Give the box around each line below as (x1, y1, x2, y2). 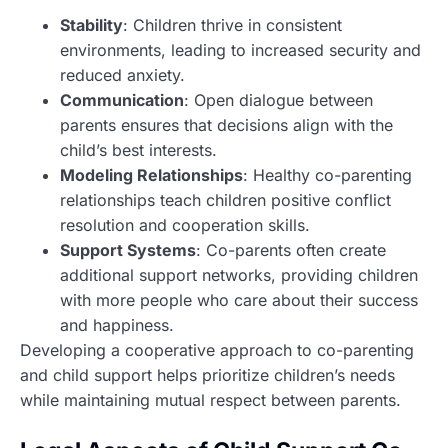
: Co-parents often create (196, 240, 386, 261)
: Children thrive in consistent (123, 15, 342, 36)
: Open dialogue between (184, 90, 373, 111)
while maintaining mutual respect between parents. (20, 390, 401, 411)
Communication (60, 90, 184, 111)
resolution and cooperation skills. (60, 215, 310, 236)
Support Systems (60, 240, 196, 261)
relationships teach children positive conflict (60, 190, 391, 211)
